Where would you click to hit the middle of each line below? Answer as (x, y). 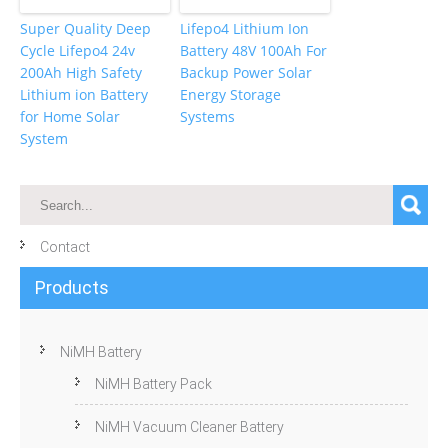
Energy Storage (230, 95)
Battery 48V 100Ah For (253, 51)
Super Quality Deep (85, 29)
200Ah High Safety (81, 73)
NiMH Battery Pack (153, 384)
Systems (207, 117)
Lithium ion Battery (84, 95)
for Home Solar (70, 117)
